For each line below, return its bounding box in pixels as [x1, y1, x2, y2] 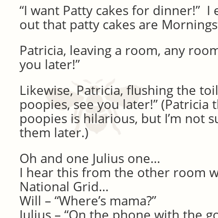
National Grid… [19, 178, 109, 195]
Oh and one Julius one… [19, 150, 160, 166]
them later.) [19, 124, 89, 141]
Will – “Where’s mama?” [19, 192, 156, 209]
